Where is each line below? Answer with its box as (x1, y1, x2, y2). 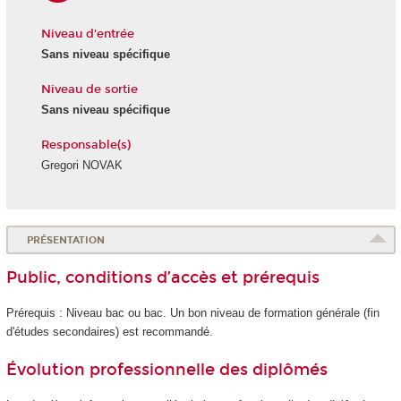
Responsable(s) (40, 137, 131, 152)
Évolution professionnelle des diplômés (5, 360, 328, 380)
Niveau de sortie (40, 81, 138, 97)
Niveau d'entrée (40, 26, 134, 41)
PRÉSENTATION (27, 234, 106, 246)
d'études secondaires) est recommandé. (5, 324, 213, 338)
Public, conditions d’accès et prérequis (5, 268, 320, 288)
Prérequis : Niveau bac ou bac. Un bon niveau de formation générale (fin (5, 305, 380, 320)
